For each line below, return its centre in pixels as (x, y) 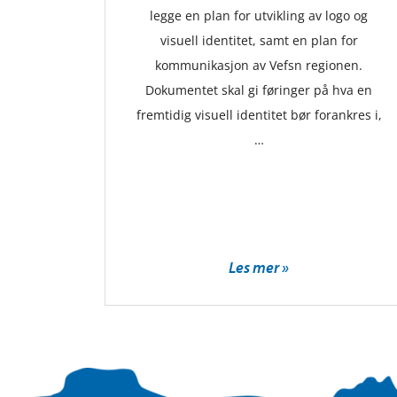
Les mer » (259, 268)
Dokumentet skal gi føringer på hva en (259, 90)
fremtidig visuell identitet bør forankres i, (259, 115)
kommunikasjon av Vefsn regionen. (259, 66)
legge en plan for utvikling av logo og (259, 16)
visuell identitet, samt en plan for (259, 41)
